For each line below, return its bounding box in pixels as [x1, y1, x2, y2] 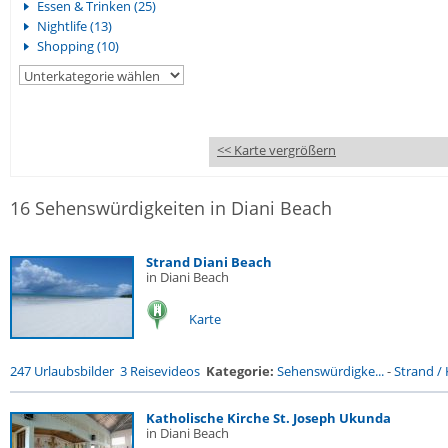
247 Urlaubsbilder [10, 362, 114, 380]
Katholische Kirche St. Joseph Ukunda [146, 409, 391, 427]
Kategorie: [206, 362, 274, 380]
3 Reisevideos [120, 362, 200, 380]
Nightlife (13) [37, 17, 112, 35]
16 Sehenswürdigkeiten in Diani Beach [10, 196, 332, 220]
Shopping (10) [37, 37, 119, 55]
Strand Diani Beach [146, 253, 272, 271]
